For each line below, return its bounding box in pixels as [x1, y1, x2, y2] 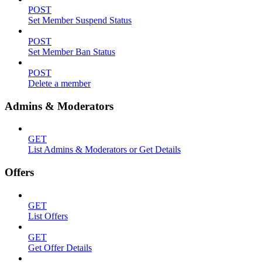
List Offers [28, 211, 68, 221]
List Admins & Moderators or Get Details [28, 144, 181, 155]
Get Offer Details [28, 242, 92, 253]
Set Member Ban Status [28, 46, 115, 57]
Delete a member [28, 78, 91, 88]
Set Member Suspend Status [28, 15, 132, 25]
